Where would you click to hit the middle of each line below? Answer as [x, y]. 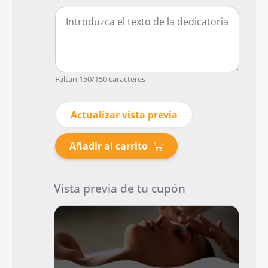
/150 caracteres [118, 79]
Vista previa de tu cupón [120, 189]
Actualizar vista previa [124, 115]
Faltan [67, 79]
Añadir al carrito [109, 146]
